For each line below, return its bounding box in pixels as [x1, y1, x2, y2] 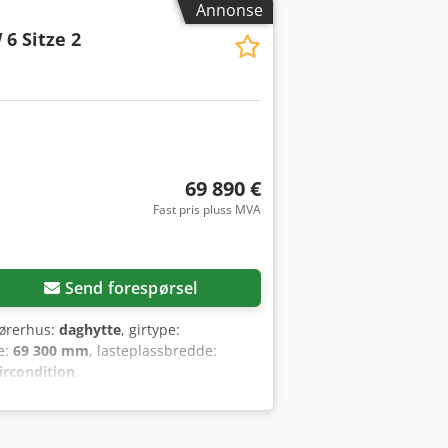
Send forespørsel [64, 276, 198, 299]
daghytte [59, 319, 121, 339]
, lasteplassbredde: [89, 340, 217, 360]
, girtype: [121, 319, 180, 339]
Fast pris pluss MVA [152, 200, 261, 218]
